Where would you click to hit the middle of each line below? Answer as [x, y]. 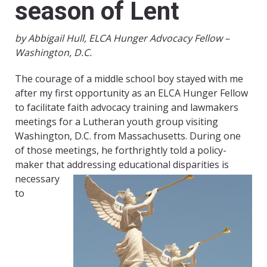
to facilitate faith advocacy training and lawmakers [127, 108]
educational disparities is [174, 165]
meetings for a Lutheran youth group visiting [117, 122]
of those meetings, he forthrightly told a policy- [121, 150]
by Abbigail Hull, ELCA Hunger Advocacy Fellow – [122, 38]
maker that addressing [67, 165]
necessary [37, 179]
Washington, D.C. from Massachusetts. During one [128, 136]
